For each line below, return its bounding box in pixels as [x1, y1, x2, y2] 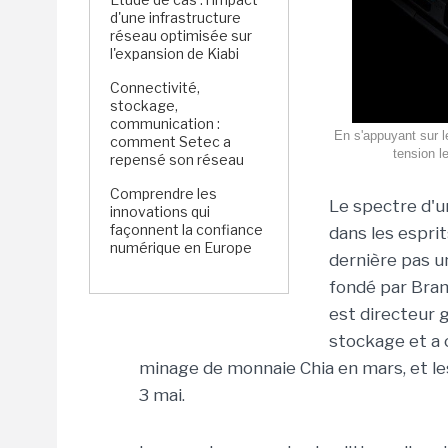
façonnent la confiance [110, 221, 263, 238]
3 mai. [139, 385, 185, 405]
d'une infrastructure [110, 9, 241, 26]
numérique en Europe [110, 239, 252, 256]
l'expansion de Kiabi [110, 45, 242, 62]
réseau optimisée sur [110, 27, 252, 44]
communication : [110, 115, 220, 132]
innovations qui [110, 203, 210, 220]
